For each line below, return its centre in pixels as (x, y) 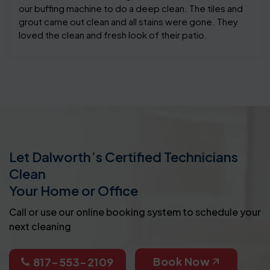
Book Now (181, 261)
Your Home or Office (74, 190)
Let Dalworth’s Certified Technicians (124, 156)
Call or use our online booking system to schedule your (135, 212)
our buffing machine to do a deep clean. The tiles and (131, 8)
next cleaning (40, 226)
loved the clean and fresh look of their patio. (113, 34)
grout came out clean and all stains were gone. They (128, 21)
